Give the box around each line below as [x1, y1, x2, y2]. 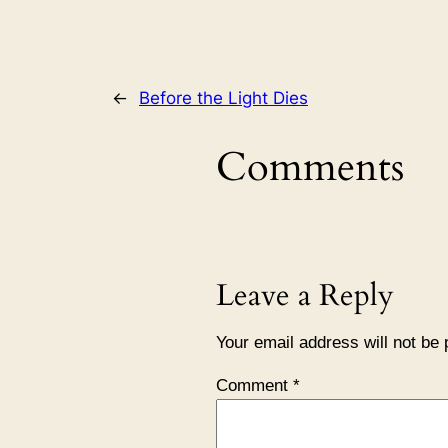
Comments [216, 139, 404, 195]
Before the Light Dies [139, 87, 308, 108]
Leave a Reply [216, 275, 394, 316]
